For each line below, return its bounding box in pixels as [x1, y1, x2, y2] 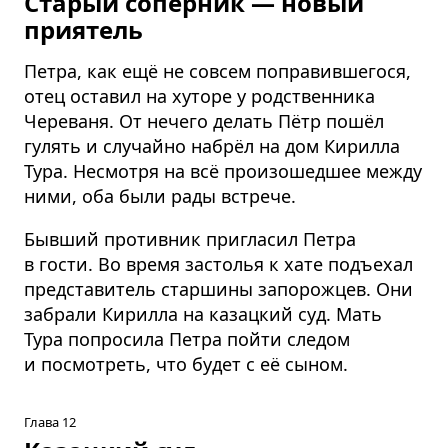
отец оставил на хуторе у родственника [24, 83, 375, 108]
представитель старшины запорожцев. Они [24, 276, 413, 301]
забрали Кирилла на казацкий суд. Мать [24, 301, 382, 326]
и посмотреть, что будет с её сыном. [24, 351, 348, 376]
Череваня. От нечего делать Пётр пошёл [24, 108, 384, 133]
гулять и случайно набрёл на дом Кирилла [24, 133, 400, 158]
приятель [24, 12, 143, 46]
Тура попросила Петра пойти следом [24, 326, 350, 351]
